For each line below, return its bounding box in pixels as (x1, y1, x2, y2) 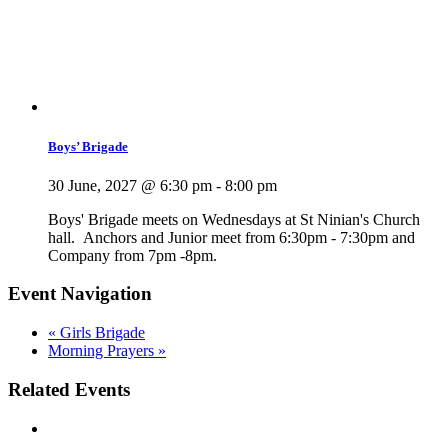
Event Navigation (8, 283, 152, 305)
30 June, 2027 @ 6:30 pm (48, 176, 212, 194)
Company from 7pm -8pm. (48, 246, 217, 264)
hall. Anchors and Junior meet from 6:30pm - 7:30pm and (48, 228, 415, 246)
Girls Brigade (56, 324, 145, 342)
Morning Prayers (48, 342, 158, 360)
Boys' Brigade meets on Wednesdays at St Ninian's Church (48, 210, 420, 228)
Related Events (8, 378, 130, 400)
